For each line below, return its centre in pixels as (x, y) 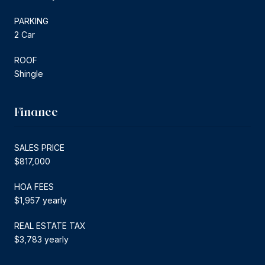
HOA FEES (34, 186)
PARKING (31, 21)
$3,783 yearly (41, 239)
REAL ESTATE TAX (50, 225)
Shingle (29, 73)
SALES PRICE (39, 147)
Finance (36, 112)
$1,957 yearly (41, 200)
